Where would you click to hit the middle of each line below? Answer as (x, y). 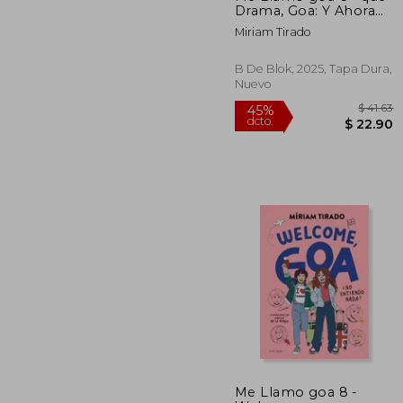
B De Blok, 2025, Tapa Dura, (313, 68)
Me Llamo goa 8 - (296, 392)
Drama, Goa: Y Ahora (279, 10)
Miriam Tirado (273, 31)
